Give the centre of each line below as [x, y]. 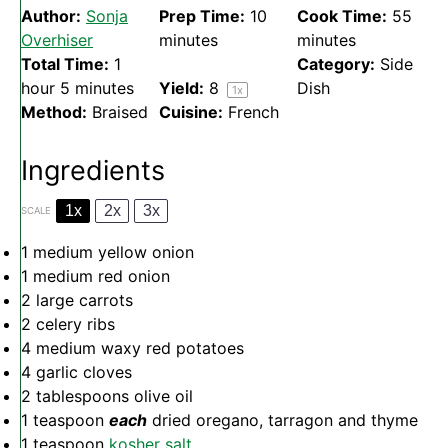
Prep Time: [201, 16]
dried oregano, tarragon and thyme [285, 420]
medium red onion [99, 276]
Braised [120, 112]
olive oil [161, 396]
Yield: [181, 88]
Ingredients [93, 171]
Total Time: [65, 64]
